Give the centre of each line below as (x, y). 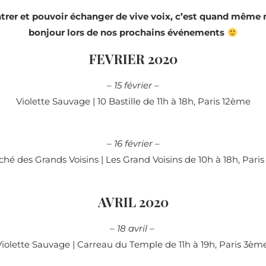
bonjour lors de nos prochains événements (128, 33)
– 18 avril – (133, 229)
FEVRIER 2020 (133, 59)
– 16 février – (133, 144)
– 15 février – (133, 85)
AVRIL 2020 (133, 202)
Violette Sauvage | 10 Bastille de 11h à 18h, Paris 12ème (133, 102)
